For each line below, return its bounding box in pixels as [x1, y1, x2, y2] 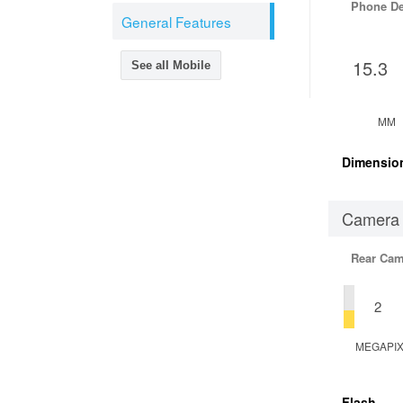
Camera [342, 207, 399, 230]
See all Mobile [131, 58, 210, 72]
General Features [121, 12, 231, 31]
